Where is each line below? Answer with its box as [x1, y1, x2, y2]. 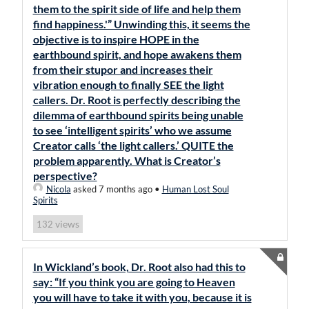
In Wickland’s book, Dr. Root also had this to [32, 260, 246, 273]
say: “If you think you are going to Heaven [32, 275, 235, 288]
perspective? [32, 169, 97, 182]
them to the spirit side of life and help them [32, 2, 241, 15]
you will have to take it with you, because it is [32, 290, 252, 303]
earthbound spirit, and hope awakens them [32, 48, 241, 61]
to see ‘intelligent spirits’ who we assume [32, 123, 232, 137]
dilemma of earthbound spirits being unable [32, 108, 243, 121]
